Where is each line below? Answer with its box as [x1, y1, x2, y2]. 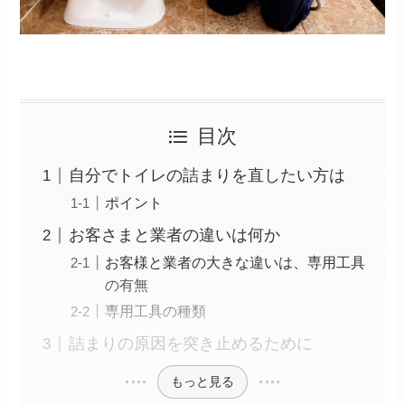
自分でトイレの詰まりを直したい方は [69, 166, 346, 185]
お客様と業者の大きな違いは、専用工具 [105, 254, 366, 271]
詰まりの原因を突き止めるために [69, 334, 314, 353]
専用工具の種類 [105, 303, 207, 320]
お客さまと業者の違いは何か [69, 226, 281, 245]
